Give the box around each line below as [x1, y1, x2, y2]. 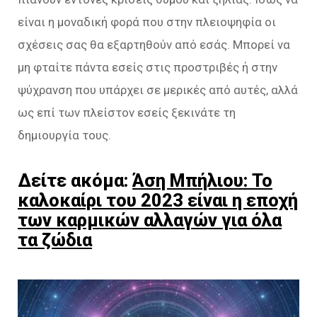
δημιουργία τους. [18, 127, 111, 142]
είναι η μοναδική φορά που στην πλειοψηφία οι [18, 14, 276, 29]
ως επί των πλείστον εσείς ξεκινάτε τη [18, 105, 236, 120]
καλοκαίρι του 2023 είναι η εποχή [18, 189, 298, 211]
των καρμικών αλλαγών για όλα [18, 209, 282, 231]
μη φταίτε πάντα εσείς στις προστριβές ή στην [18, 59, 277, 74]
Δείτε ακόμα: [18, 169, 132, 191]
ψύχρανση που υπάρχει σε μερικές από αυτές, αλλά [18, 82, 298, 97]
